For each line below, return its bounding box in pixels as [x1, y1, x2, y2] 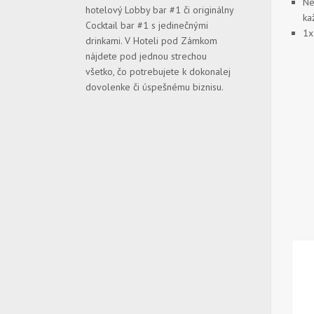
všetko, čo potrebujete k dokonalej [86, 65, 231, 78]
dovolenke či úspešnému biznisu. [86, 81, 224, 93]
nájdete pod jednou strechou [86, 50, 207, 62]
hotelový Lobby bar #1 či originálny [86, 4, 233, 16]
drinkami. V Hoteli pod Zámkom [86, 34, 217, 47]
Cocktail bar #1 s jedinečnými [86, 19, 208, 32]
